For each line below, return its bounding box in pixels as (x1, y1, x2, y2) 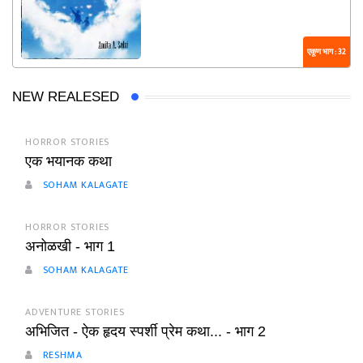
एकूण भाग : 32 (307, 45, 346, 59)
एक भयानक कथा (25, 153, 112, 170)
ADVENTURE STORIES (25, 304, 125, 321)
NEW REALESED (12, 89, 119, 105)
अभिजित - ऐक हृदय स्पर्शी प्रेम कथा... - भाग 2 (25, 323, 266, 340)
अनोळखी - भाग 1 (25, 238, 115, 255)
